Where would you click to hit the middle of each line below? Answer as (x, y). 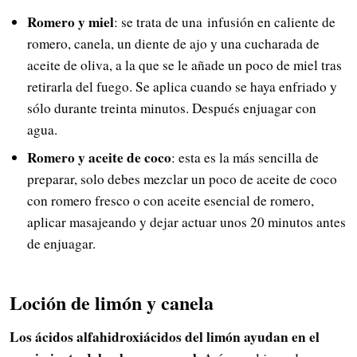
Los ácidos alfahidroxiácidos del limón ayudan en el (165, 336)
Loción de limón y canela (112, 303)
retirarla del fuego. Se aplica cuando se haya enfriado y (182, 87)
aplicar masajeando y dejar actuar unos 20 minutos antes (186, 222)
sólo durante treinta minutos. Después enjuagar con (171, 108)
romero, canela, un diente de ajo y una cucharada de (173, 44)
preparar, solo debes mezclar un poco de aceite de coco (182, 179)
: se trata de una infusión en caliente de (224, 22)
